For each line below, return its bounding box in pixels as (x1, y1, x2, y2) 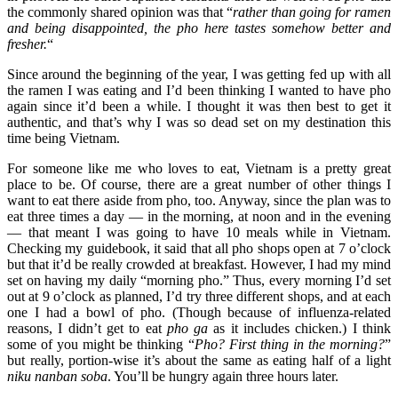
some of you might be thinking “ (7, 336, 195, 352)
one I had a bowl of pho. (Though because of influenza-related (7, 304, 391, 320)
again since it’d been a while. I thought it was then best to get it (7, 98, 391, 114)
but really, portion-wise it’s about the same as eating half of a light (7, 352, 391, 368)
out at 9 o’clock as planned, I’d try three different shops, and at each (7, 288, 391, 304)
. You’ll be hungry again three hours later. (107, 368, 338, 384)
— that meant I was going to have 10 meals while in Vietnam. (7, 224, 391, 240)
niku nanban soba (7, 368, 107, 384)
